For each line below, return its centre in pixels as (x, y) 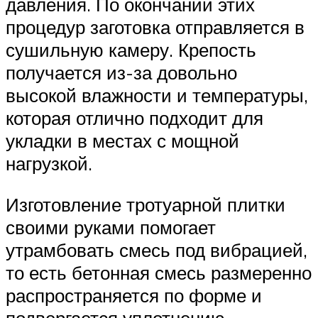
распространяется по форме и (134, 295)
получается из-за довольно (121, 73)
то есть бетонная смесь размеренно (159, 272)
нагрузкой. (49, 164)
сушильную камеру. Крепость (131, 50)
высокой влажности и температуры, (157, 95)
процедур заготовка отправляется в (155, 27)
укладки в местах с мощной (122, 141)
